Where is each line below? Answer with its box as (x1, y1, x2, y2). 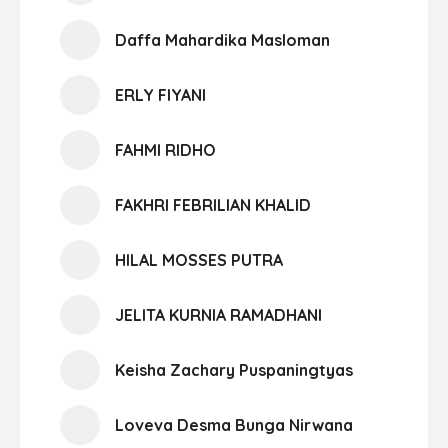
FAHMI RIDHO (115, 140, 216, 160)
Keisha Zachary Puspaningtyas (115, 360, 353, 380)
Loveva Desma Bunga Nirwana (115, 415, 353, 435)
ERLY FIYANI (115, 85, 206, 105)
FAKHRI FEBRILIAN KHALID (115, 195, 311, 215)
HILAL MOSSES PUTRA (115, 250, 283, 270)
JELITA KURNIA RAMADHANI (115, 305, 322, 325)
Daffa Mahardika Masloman (115, 30, 330, 50)
